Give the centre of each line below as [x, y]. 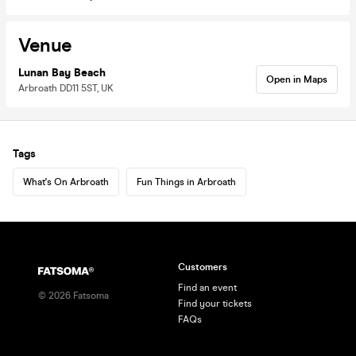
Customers [203, 267]
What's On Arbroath [66, 182]
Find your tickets [215, 304]
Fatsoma [90, 296]
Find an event [207, 288]
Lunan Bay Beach [62, 72]
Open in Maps [297, 79]
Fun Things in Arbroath [186, 182]
